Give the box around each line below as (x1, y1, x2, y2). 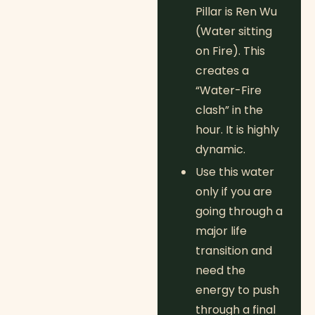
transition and (195, 243, 272, 259)
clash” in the (195, 102, 263, 119)
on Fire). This (195, 43, 265, 60)
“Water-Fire (195, 82, 262, 99)
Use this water (195, 164, 274, 181)
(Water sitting (195, 23, 272, 40)
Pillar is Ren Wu (195, 4, 277, 20)
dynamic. (195, 141, 245, 158)
